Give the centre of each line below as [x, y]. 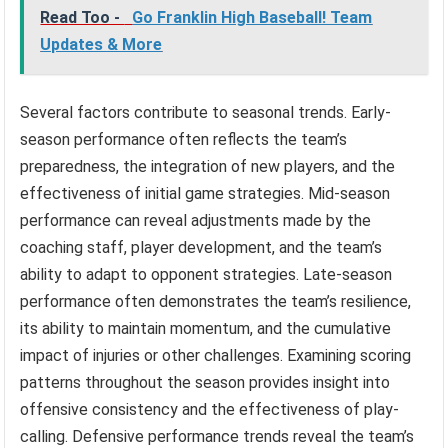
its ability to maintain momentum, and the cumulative [206, 329]
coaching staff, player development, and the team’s [201, 248]
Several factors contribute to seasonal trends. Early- [206, 113]
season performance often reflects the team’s [184, 140]
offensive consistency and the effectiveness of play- [210, 410]
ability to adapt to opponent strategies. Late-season [206, 275]
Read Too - [82, 18]
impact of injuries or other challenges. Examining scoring [216, 356]
